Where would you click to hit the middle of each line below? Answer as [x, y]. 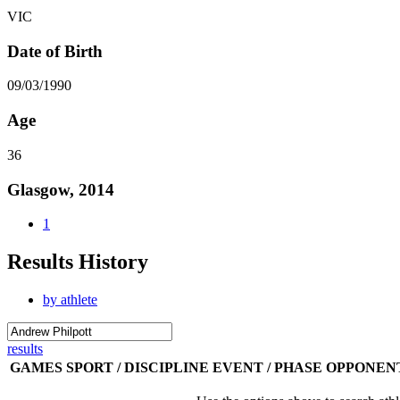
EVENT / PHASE [267, 368]
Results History [78, 262]
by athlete [70, 300]
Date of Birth [55, 51]
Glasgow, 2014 [61, 189]
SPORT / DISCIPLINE [137, 368]
